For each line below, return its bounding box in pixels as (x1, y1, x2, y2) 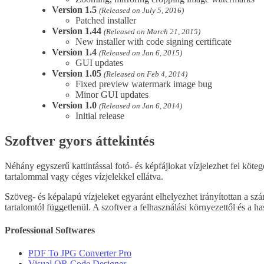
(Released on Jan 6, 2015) (99, 48, 182, 57)
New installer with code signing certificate (75, 36, 232, 47)
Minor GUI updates (75, 89, 148, 100)
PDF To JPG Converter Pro (28, 248, 131, 259)
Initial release (75, 110, 124, 121)
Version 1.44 (52, 25, 101, 36)
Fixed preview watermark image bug (75, 78, 212, 89)
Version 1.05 (52, 68, 101, 78)
